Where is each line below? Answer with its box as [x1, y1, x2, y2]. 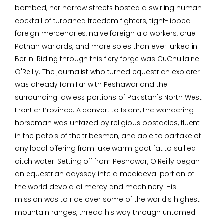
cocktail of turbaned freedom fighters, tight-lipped [15, 16, 191, 26]
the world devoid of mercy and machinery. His [15, 182, 176, 192]
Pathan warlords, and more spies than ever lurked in [15, 41, 197, 51]
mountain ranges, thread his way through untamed [15, 207, 195, 217]
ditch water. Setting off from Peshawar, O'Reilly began [15, 156, 200, 166]
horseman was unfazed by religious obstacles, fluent [15, 118, 200, 128]
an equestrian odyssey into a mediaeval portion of [15, 169, 194, 179]
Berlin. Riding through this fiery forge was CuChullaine [15, 54, 199, 64]
